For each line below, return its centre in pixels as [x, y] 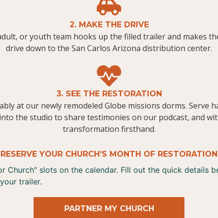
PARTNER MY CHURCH [109, 209]
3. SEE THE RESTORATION [109, 94]
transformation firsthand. [109, 129]
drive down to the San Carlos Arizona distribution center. [109, 48]
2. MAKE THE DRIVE [109, 25]
